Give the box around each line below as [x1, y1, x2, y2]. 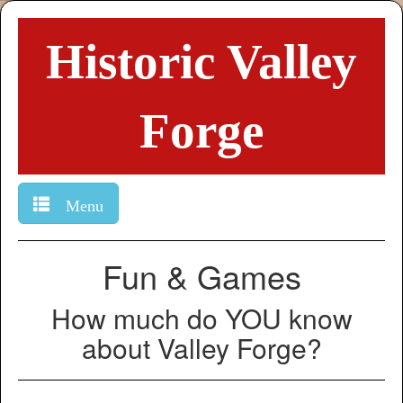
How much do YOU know [50, 299, 353, 338]
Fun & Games [102, 253, 301, 300]
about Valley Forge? [81, 328, 322, 368]
